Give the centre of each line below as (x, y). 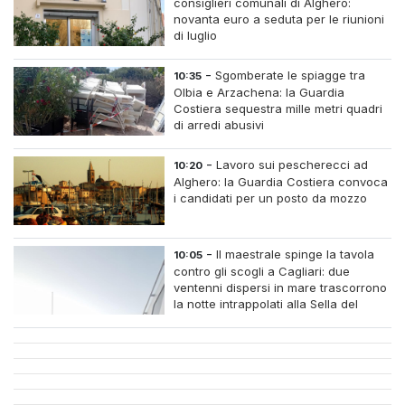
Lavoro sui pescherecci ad (292, 165)
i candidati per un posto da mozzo (271, 198)
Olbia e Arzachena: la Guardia (259, 93)
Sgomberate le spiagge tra (291, 75)
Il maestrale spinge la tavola (296, 254)
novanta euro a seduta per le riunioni (279, 19)
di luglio (196, 36)
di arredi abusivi (219, 125)
